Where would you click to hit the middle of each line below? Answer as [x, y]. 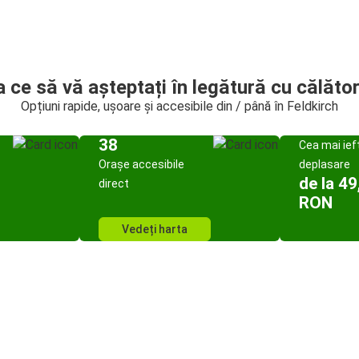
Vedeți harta [155, 229]
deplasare [325, 164]
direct [114, 184]
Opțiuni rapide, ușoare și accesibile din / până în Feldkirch [179, 106]
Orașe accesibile [141, 164]
